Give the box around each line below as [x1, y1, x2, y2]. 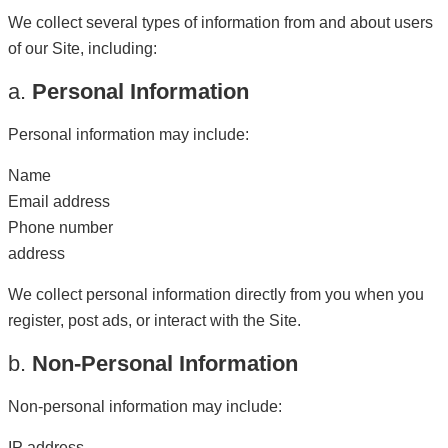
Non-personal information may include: [8, 398, 282, 415]
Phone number [8, 219, 113, 236]
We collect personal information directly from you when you [8, 286, 424, 303]
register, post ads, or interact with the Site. [8, 312, 301, 329]
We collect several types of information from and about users [8, 14, 433, 31]
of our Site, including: [8, 40, 157, 57]
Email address [8, 193, 110, 210]
